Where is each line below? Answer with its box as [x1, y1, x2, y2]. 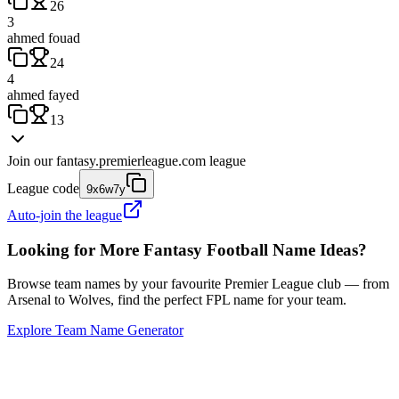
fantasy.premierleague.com [56, 152, 206, 168]
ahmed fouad [7, 29, 80, 45]
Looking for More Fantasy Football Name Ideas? [7, 240, 367, 259]
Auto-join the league [7, 207, 122, 223]
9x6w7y [86, 182, 126, 196]
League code [7, 180, 79, 196]
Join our [7, 152, 53, 168]
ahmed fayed [7, 86, 79, 102]
